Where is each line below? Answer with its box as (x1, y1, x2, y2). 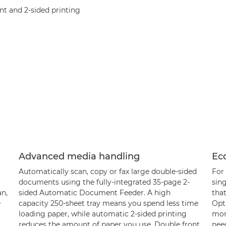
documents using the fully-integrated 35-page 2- (18, 178, 190, 187)
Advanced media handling (18, 151, 140, 162)
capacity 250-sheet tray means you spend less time (18, 199, 198, 208)
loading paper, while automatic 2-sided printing (18, 209, 187, 218)
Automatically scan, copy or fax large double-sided (18, 167, 197, 176)
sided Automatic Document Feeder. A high (18, 188, 171, 197)
